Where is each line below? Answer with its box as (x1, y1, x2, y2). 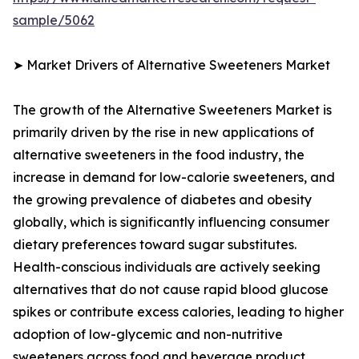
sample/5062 (13, 12, 95, 29)
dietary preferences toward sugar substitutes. (13, 236, 296, 253)
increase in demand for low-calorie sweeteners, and (13, 169, 335, 186)
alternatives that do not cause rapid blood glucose (13, 281, 329, 298)
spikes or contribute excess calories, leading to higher (13, 304, 344, 321)
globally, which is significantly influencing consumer (13, 214, 329, 231)
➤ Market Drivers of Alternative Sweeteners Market (13, 57, 330, 74)
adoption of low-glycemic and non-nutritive (13, 326, 283, 343)
